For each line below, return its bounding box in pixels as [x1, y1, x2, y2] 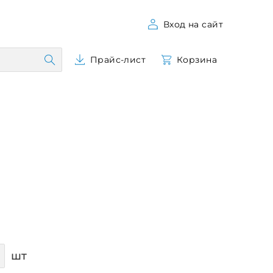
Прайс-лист [90, 54, 146, 65]
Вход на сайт [163, 19, 223, 30]
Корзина [177, 54, 217, 65]
